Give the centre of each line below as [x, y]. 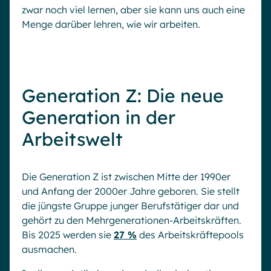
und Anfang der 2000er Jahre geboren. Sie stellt [131, 191]
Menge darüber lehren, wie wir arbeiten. [111, 24]
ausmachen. [49, 249]
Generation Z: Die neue [123, 96]
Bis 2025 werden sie [68, 235]
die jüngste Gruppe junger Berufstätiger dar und [130, 206]
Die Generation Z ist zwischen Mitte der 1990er [126, 177]
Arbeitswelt [72, 139]
